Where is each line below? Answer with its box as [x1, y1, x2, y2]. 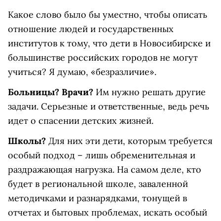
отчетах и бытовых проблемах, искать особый [8, 207, 207, 218]
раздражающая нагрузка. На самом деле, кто [8, 164, 201, 175]
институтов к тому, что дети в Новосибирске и [8, 37, 211, 49]
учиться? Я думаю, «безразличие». [8, 66, 156, 77]
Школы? [8, 135, 46, 147]
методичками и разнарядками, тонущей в [8, 192, 187, 204]
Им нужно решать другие [93, 86, 206, 98]
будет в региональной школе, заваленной [8, 178, 188, 189]
